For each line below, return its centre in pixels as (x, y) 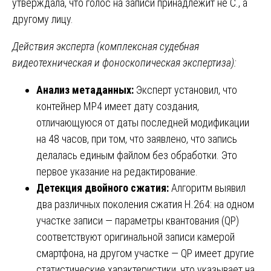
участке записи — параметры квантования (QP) (138, 220)
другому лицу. (43, 19)
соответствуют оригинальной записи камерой (135, 237)
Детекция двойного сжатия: (103, 188)
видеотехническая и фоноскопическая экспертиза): (124, 62)
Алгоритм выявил (207, 188)
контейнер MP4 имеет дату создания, (118, 106)
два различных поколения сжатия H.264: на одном (145, 204)
